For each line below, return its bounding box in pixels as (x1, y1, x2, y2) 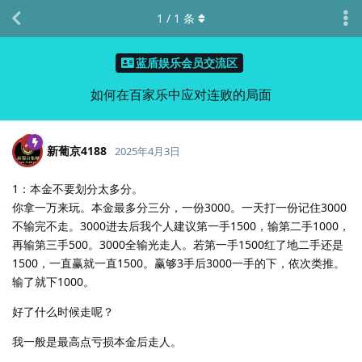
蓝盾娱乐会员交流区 (135, 55, 238, 71)
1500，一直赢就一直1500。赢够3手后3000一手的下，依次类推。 (12, 255, 345, 271)
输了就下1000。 (12, 273, 95, 289)
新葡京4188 (47, 142, 107, 158)
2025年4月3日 (115, 143, 180, 158)
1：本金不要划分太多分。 (12, 180, 143, 196)
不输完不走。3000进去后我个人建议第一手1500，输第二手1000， (12, 217, 350, 234)
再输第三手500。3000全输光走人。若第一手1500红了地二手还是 (12, 236, 343, 252)
